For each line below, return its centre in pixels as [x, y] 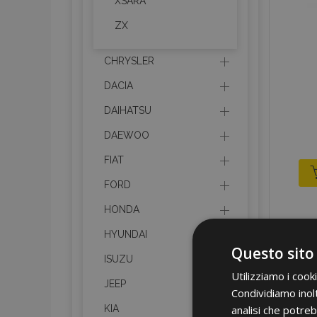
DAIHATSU [128, 110]
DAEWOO [127, 135]
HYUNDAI [126, 234]
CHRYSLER [129, 61]
